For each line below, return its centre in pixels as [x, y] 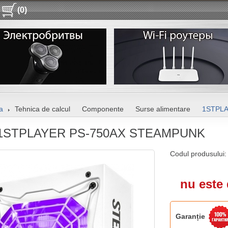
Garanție [190, 216]
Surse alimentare [163, 109]
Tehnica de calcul [42, 109]
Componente [103, 109]
